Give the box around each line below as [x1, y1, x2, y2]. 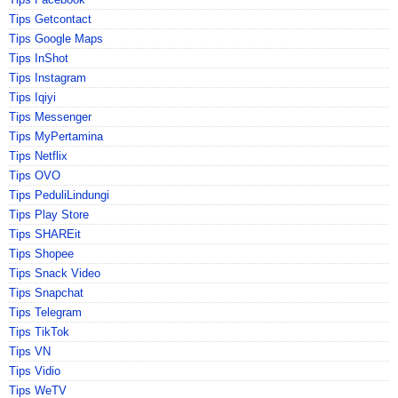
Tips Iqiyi [9, 90, 56, 104]
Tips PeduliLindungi [9, 187, 109, 202]
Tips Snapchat [9, 285, 84, 299]
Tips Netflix [9, 148, 68, 163]
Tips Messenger [9, 109, 92, 123]
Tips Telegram [9, 305, 82, 319]
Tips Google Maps [9, 31, 103, 45]
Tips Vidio [9, 363, 60, 378]
